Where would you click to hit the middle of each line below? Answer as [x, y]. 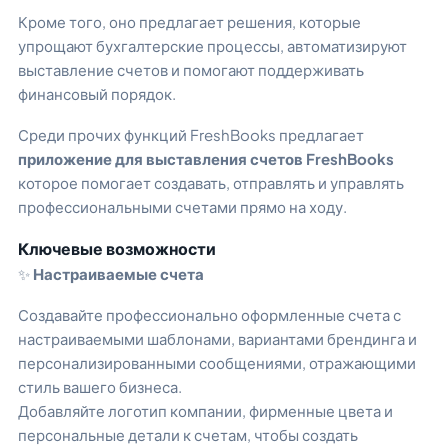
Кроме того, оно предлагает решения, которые [189, 22]
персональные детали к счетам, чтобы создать [188, 434]
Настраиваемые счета [118, 274]
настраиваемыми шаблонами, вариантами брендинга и [217, 338]
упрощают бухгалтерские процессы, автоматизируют [212, 46]
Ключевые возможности [117, 249]
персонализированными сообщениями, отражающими [217, 362]
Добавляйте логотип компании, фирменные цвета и [205, 410]
